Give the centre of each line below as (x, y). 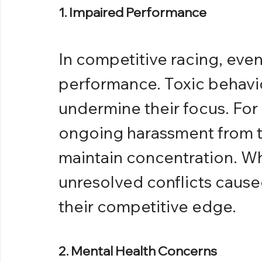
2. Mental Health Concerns (138, 251)
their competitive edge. (147, 206)
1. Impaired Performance (132, 13)
